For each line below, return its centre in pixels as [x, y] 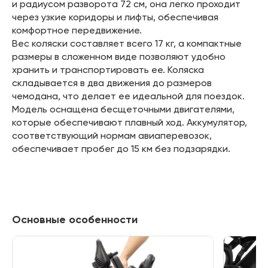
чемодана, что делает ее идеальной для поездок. [128, 96]
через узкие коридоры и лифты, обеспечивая [115, 17]
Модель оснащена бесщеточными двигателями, [123, 109]
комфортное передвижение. [77, 30]
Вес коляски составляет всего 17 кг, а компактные [127, 43]
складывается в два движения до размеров [112, 83]
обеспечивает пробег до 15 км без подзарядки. [121, 148]
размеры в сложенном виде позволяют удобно [118, 56]
